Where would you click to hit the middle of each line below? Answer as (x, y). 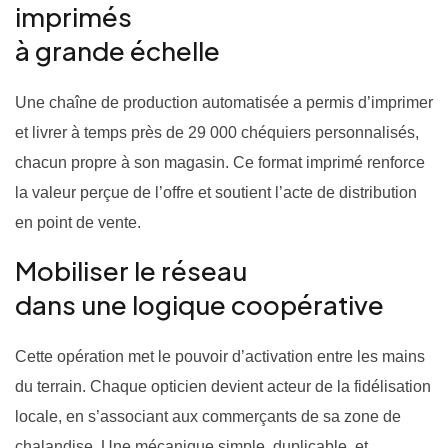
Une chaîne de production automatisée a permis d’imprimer (224, 102)
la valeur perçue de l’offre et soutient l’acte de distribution (216, 192)
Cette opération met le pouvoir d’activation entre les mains (220, 356)
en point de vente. (78, 222)
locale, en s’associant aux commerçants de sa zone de (208, 416)
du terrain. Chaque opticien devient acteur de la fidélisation (223, 386)
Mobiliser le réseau (131, 270)
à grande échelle (117, 50)
